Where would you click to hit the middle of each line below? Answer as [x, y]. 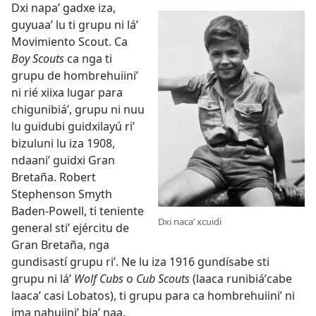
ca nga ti [90, 59]
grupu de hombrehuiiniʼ [75, 76]
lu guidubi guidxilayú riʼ [73, 127]
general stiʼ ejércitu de [70, 228]
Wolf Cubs [100, 279]
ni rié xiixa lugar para [67, 93]
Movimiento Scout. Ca [69, 42]
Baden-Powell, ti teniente [78, 211]
